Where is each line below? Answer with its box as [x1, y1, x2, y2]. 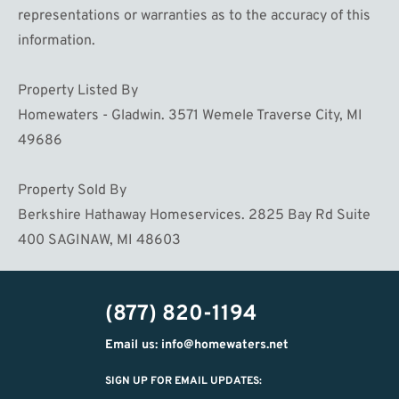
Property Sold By [18, 181, 126, 199]
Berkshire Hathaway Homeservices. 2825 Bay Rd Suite [18, 206, 370, 224]
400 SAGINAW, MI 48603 [18, 231, 181, 249]
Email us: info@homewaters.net [105, 337, 289, 353]
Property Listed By [18, 81, 138, 100]
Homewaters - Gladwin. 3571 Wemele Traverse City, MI [18, 106, 362, 125]
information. [18, 31, 95, 50]
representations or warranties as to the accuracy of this [18, 6, 370, 25]
